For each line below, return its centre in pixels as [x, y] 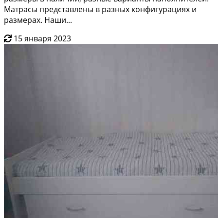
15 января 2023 [42, 38]
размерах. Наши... [38, 20]
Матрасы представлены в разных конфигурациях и [100, 9]
